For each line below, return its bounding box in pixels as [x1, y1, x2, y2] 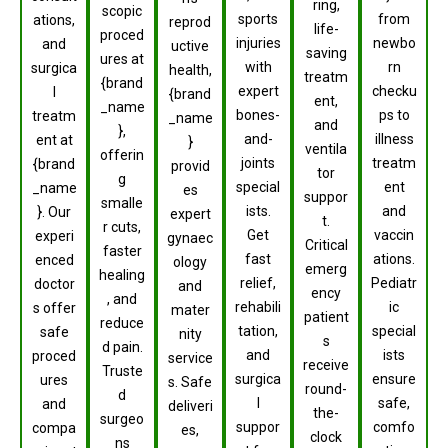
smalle [101, 195, 143, 212]
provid [170, 158, 210, 175]
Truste [101, 363, 143, 380]
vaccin [374, 227, 414, 244]
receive [303, 356, 349, 373]
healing [99, 267, 145, 284]
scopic [102, 3, 142, 20]
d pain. [101, 339, 143, 356]
